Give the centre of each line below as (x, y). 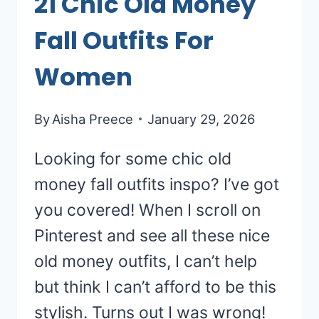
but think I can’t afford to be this (155, 287)
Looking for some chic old (133, 158)
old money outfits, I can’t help (146, 261)
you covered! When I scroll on (147, 210)
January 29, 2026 (202, 119)
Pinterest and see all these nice (152, 235)
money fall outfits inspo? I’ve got (157, 184)
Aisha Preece (93, 119)
